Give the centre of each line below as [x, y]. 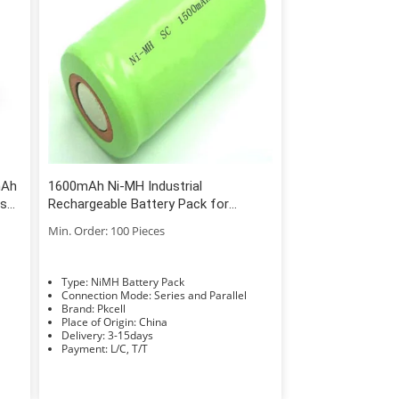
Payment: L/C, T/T [129, 348]
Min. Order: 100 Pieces [106, 230]
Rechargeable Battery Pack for [138, 204]
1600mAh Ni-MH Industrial [125, 186]
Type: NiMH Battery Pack [137, 281]
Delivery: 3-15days [130, 335]
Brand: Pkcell [111, 308]
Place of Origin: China [153, 322]
